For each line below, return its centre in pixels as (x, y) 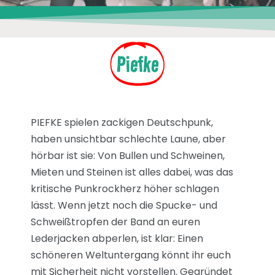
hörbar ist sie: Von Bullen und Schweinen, (128, 155)
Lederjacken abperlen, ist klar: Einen (117, 238)
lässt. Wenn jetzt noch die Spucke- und (124, 205)
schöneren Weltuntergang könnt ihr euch (131, 255)
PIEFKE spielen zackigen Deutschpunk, (122, 122)
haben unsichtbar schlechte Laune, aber (128, 139)
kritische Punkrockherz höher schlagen (125, 188)
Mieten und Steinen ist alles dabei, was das (132, 172)
